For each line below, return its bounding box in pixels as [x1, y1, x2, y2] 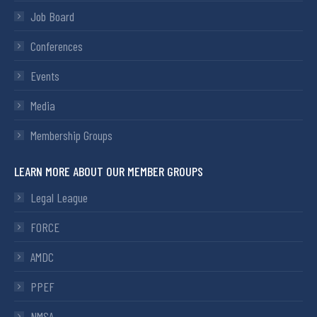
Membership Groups [30, 127, 113, 143]
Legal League [30, 189, 88, 205]
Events [30, 67, 59, 83]
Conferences [30, 38, 83, 54]
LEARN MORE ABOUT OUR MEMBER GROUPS [14, 163, 203, 179]
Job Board [30, 8, 74, 24]
